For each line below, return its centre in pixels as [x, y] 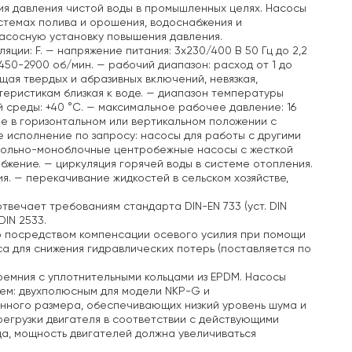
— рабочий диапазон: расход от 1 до [193, 65]
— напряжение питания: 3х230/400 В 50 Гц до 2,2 [175, 51]
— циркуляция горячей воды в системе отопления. [177, 164]
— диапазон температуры [213, 93]
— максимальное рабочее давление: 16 [190, 107]
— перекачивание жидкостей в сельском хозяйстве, [150, 178]
